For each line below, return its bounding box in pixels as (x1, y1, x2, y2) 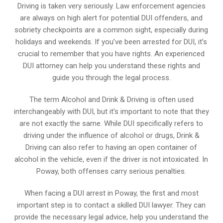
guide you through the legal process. (52, 73, 171, 82)
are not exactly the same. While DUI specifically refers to (19, 118, 204, 128)
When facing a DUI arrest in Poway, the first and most (24, 188, 199, 198)
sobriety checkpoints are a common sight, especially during (14, 25, 209, 34)
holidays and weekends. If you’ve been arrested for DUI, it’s (15, 37, 208, 46)
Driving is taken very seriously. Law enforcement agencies (17, 1, 206, 10)
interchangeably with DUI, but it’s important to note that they (13, 107, 209, 116)
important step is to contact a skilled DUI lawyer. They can (17, 200, 206, 210)
